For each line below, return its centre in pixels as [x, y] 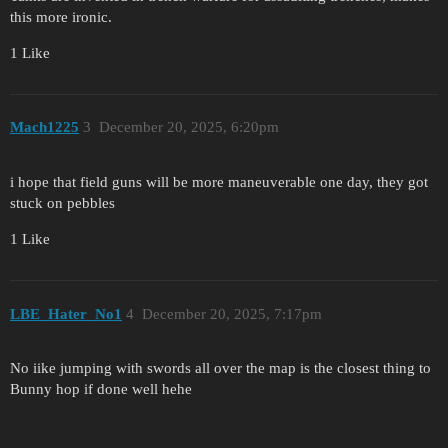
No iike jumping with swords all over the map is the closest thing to [220, 368]
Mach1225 [44, 127]
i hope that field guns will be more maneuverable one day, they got [219, 182]
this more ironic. [61, 16]
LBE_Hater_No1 [66, 313]
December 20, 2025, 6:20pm [188, 127]
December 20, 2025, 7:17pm [231, 313]
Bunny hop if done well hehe [101, 389]
